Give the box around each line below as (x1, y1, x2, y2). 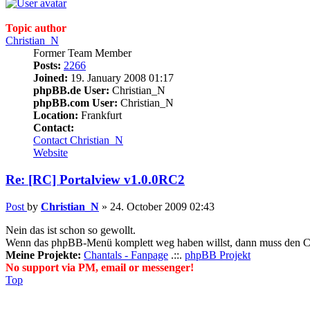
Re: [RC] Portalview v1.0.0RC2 (6, 172, 185, 188)
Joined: (33, 72, 68, 84)
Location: (33, 109, 78, 122)
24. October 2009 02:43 (110, 200, 215, 212)
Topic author (6, 22, 66, 35)
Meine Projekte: (6, 248, 81, 261)
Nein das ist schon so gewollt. (6, 224, 136, 236)
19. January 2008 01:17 (68, 72, 174, 84)
